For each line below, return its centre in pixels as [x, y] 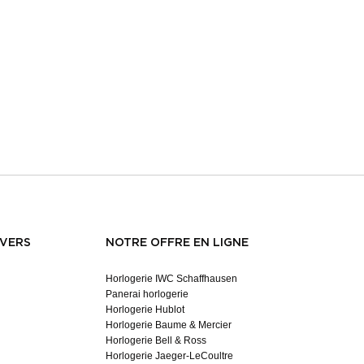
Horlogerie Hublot [145, 310]
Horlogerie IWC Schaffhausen [171, 279]
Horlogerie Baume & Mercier [169, 325]
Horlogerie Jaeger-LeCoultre [169, 356]
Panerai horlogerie [147, 295]
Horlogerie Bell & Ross [156, 341]
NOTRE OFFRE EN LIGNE [177, 243]
